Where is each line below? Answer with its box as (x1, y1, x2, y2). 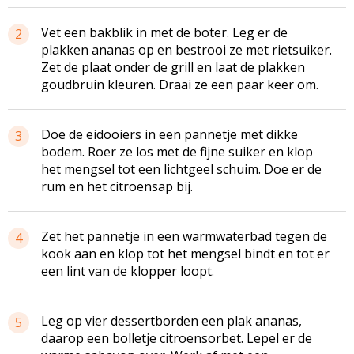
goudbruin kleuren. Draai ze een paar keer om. (41, 75, 318, 93)
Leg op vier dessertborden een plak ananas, (41, 311, 302, 330)
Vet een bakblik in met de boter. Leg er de (41, 23, 288, 41)
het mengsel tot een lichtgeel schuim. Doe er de (41, 160, 322, 178)
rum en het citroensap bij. (41, 177, 193, 195)
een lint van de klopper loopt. (41, 262, 214, 280)
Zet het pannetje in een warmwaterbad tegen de (41, 227, 327, 245)
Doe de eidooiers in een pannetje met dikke (41, 125, 298, 143)
